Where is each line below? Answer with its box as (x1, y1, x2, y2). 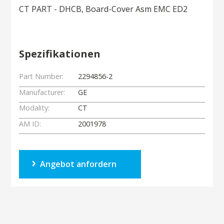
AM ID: (19, 118, 41, 128)
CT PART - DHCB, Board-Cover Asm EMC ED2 (19, 3, 188, 14)
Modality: (19, 103, 50, 113)
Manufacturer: (19, 87, 65, 97)
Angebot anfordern (40, 158, 117, 170)
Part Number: (19, 71, 64, 81)
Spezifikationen (19, 47, 101, 60)
